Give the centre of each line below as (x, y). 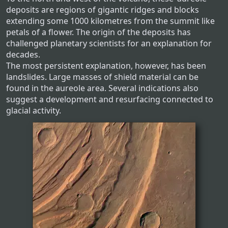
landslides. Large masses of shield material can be (102, 77)
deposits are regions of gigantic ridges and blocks (103, 10)
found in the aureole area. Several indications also (102, 88)
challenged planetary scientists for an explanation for (109, 44)
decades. (23, 55)
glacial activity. (34, 111)
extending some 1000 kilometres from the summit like (110, 21)
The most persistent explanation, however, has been (106, 66)
